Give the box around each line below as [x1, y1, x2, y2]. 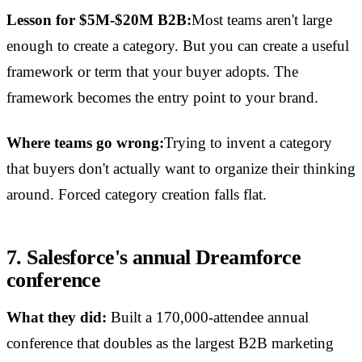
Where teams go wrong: [6, 134, 164, 152]
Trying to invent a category [164, 134, 332, 152]
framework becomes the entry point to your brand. [6, 89, 318, 107]
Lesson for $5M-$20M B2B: [6, 11, 192, 29]
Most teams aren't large [192, 11, 332, 29]
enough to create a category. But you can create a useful [6, 37, 349, 55]
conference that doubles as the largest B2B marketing [6, 335, 334, 352]
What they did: [6, 309, 107, 326]
